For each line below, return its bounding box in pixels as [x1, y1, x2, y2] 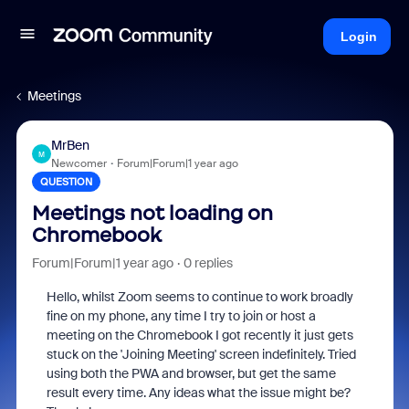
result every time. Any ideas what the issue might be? [46, 384, 351, 401]
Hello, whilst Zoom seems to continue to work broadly [46, 288, 353, 305]
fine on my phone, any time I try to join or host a [46, 308, 316, 324]
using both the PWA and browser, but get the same [46, 365, 336, 382]
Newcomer [50, 156, 107, 171]
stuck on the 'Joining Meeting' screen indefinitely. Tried [46, 346, 356, 362]
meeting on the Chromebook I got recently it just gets [46, 327, 353, 343]
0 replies [183, 255, 233, 271]
